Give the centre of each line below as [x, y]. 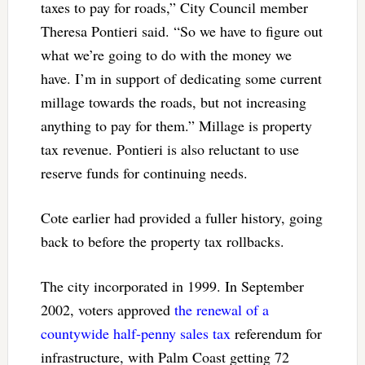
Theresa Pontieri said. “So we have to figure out [181, 31]
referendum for [276, 333]
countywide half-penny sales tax [135, 333]
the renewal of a [221, 309]
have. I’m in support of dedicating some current [181, 78]
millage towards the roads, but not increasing [173, 101]
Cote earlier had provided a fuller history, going [181, 217]
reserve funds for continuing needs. [146, 172]
